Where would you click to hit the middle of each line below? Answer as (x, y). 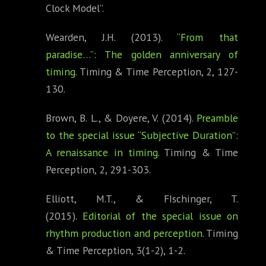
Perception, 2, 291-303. (98, 170)
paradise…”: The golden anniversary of (142, 55)
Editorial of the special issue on (160, 216)
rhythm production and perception (124, 233)
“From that (208, 37)
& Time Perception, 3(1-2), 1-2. (115, 251)
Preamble (217, 118)
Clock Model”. (75, 8)
